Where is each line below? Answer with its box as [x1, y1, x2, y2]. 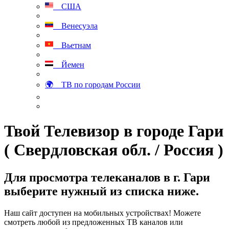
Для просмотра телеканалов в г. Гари [4, 170, 210, 184]
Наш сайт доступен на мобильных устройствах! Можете [4, 208, 201, 217]
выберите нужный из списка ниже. [4, 184, 199, 198]
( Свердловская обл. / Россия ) [4, 141, 223, 159]
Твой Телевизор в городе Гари [4, 122, 223, 141]
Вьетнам [53, 41, 91, 50]
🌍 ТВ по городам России [45, 80, 141, 89]
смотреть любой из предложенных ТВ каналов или [4, 217, 183, 226]
